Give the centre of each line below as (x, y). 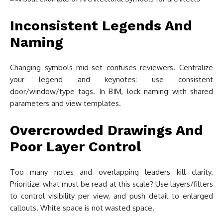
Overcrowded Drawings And (107, 130)
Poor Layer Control (76, 147)
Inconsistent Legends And (101, 26)
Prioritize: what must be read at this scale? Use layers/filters (111, 184)
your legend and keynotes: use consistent (111, 79)
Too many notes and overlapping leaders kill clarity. (111, 172)
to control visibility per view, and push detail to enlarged (111, 196)
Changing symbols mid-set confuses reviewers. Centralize (111, 67)
